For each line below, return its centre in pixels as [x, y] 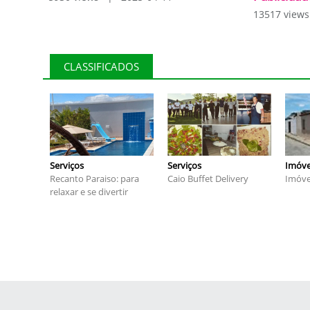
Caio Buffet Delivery [208, 179]
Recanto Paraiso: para [94, 179]
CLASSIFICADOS [101, 66]
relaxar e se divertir [89, 192]
